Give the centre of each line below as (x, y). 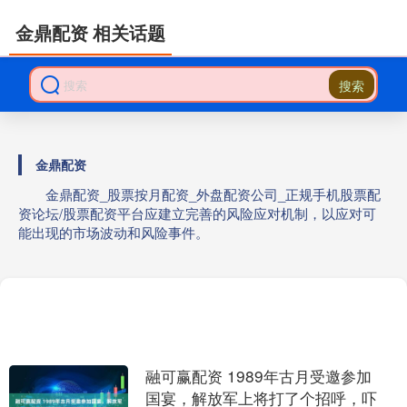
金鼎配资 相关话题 (90, 33)
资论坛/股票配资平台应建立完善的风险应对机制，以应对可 (197, 213)
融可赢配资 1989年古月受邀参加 (258, 376)
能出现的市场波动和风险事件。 (114, 232)
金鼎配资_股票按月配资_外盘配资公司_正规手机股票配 (213, 194)
